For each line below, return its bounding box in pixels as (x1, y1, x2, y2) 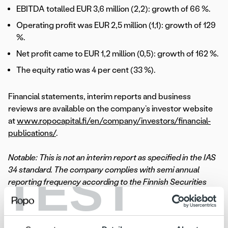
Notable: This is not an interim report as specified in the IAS (8, 153, 216, 163)
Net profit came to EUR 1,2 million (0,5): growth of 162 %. (16, 49, 218, 59)
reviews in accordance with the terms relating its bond (8, 202, 202, 212)
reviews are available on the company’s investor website (8, 104, 213, 114)
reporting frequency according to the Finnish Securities (8, 177, 207, 187)
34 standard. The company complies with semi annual (8, 165, 199, 175)
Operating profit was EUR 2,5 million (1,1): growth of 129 (16, 20, 216, 31)
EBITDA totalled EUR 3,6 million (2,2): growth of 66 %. (16, 4, 210, 14)
